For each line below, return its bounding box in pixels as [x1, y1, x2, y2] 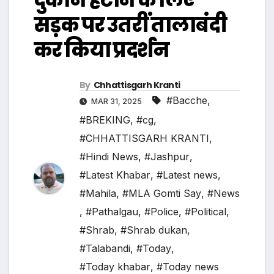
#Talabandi [80, 242, 130, 255]
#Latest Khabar [80, 169, 150, 182]
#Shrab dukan [120, 224, 187, 237]
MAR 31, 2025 [89, 97, 144, 106]
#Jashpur [144, 150, 190, 163]
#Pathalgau [86, 206, 138, 218]
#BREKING [80, 114, 130, 127]
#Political [185, 206, 226, 218]
